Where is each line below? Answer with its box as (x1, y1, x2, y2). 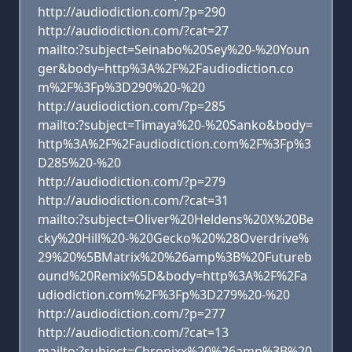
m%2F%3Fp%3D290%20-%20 (38, 79, 205, 96)
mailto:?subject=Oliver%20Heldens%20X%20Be (38, 211, 313, 228)
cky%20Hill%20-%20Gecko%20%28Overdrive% (38, 229, 309, 247)
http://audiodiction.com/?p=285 (38, 97, 225, 115)
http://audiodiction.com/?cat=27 (38, 22, 229, 39)
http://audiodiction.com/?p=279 (38, 173, 225, 190)
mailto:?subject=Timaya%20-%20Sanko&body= (38, 116, 313, 134)
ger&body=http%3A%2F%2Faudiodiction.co (38, 60, 294, 77)
